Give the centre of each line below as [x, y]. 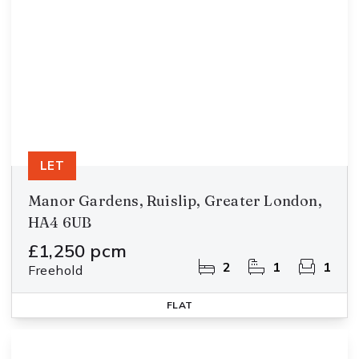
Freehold [56, 270]
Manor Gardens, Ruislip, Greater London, [175, 201]
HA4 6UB [60, 222]
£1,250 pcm [77, 251]
